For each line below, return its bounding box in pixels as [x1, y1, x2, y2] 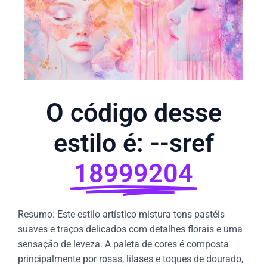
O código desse [45, 98, 222, 128]
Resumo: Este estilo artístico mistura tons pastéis [18, 209, 225, 221]
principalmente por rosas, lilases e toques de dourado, [18, 253, 243, 265]
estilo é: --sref [53, 128, 214, 159]
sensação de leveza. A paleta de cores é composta [18, 238, 229, 250]
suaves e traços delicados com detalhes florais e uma [18, 223, 243, 235]
